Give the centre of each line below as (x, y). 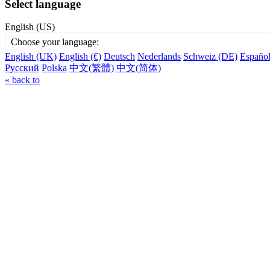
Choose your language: (55, 42)
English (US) (30, 27)
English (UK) (31, 57)
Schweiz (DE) (210, 57)
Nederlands (159, 57)
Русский (22, 68)
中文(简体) (139, 68)
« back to (22, 80)
